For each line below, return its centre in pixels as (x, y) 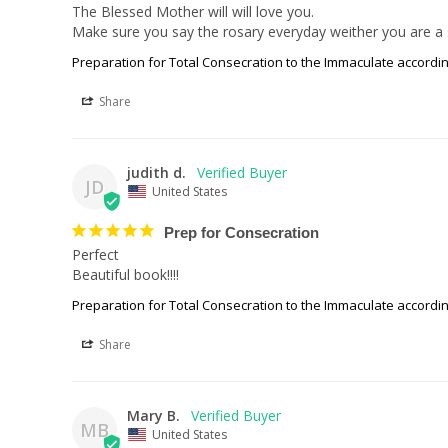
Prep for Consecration (241, 232)
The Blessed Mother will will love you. (195, 11)
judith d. (156, 172)
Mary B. (153, 415)
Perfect (95, 254)
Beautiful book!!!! (125, 274)
